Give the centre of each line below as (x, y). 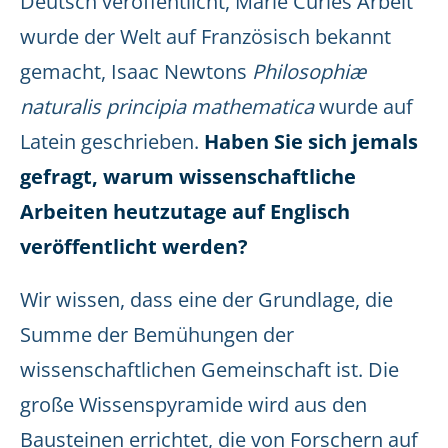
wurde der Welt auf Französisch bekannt (205, 36)
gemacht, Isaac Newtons (136, 71)
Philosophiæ (309, 71)
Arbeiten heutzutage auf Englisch (185, 211)
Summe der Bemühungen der (157, 334)
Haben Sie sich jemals (311, 141)
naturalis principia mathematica (167, 106)
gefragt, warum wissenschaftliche (188, 176)
